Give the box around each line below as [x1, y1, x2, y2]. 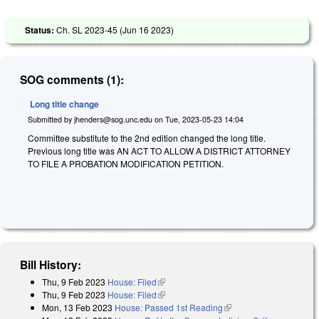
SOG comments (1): [20, 71, 125, 88]
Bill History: [20, 256, 82, 273]
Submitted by [28, 113, 74, 125]
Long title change [30, 98, 99, 111]
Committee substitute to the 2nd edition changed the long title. [28, 131, 266, 144]
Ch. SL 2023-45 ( [56, 23, 122, 36]
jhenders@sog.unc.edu [74, 113, 152, 125]
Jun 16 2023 [122, 23, 171, 36]
